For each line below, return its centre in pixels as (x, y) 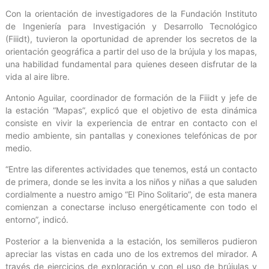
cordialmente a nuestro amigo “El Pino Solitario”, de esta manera (131, 195)
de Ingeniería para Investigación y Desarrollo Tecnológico (131, 26)
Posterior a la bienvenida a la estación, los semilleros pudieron (131, 241)
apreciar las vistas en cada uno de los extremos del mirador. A (131, 253)
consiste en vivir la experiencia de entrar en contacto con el (131, 122)
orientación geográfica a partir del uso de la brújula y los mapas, (131, 51)
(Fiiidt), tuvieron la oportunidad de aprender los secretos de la (131, 38)
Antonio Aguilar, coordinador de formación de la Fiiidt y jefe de (131, 97)
